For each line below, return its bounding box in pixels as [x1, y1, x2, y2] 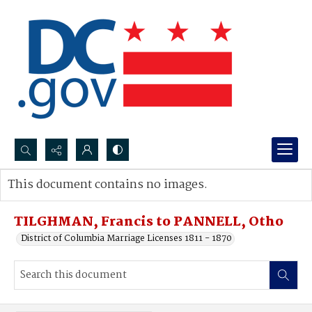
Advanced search [22, 192, 93, 206]
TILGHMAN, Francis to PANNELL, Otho [14, 212, 283, 233]
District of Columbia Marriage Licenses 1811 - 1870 [21, 231, 232, 246]
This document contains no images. [8, 175, 208, 194]
